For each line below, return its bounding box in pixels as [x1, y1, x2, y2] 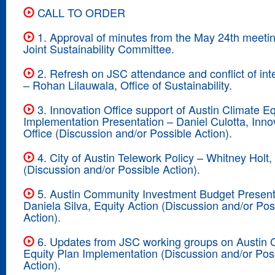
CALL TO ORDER [34, 4, 125, 20]
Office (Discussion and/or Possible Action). [23, 124, 232, 141]
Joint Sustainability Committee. [23, 40, 174, 56]
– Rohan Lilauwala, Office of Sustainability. [23, 76, 232, 93]
